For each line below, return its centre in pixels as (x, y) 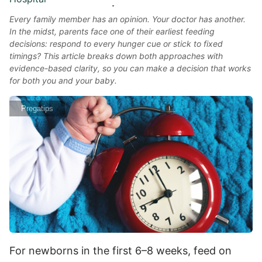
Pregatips (37, 108)
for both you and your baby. (63, 80)
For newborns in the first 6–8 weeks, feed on (120, 250)
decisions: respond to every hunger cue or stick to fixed (116, 44)
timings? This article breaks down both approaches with (116, 56)
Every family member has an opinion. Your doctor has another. (127, 19)
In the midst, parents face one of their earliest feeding (112, 31)
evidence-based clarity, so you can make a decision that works (130, 68)
